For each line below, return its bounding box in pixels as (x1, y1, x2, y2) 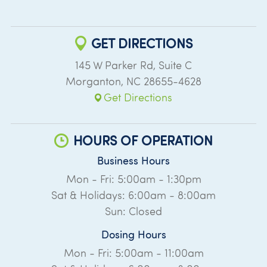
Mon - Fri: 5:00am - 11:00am (63, 246, 204, 260)
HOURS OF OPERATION (73, 131, 213, 149)
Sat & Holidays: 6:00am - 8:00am (51, 188, 216, 202)
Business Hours (97, 153, 170, 167)
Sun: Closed (105, 204, 162, 218)
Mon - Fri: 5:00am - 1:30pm (66, 172, 201, 186)
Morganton (66, 74, 121, 88)
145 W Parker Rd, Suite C (75, 58, 192, 72)
